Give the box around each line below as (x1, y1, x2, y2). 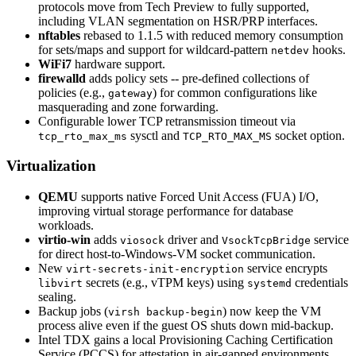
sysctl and (127, 128, 183, 142)
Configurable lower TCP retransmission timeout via (38, 114, 296, 128)
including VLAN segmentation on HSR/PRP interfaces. (38, 14, 318, 28)
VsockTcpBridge (222, 234, 311, 247)
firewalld (38, 71, 86, 85)
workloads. (38, 219, 94, 233)
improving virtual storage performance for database (38, 204, 293, 219)
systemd (247, 277, 292, 290)
